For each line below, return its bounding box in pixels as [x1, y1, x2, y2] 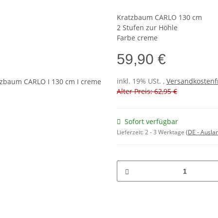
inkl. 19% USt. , [117, 76, 166, 86]
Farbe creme [117, 33, 158, 43]
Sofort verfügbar [125, 117, 178, 127]
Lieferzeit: [117, 128, 145, 137]
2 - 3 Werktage [145, 128, 186, 137]
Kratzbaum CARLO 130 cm [117, 13, 202, 22]
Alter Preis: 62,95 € [117, 87, 177, 96]
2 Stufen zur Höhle [117, 23, 178, 33]
